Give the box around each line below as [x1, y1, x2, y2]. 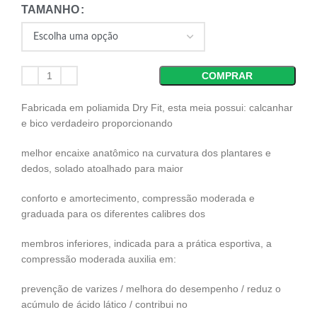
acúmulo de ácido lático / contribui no [21, 299, 188, 311]
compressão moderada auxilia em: [21, 253, 176, 265]
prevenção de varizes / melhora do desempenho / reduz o [21, 283, 281, 295]
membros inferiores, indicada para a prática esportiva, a [21, 238, 272, 250]
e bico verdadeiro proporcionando [21, 117, 173, 129]
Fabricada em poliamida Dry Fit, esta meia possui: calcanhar [21, 102, 293, 114]
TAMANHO [21, 4, 79, 16]
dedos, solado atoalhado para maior [21, 163, 183, 175]
